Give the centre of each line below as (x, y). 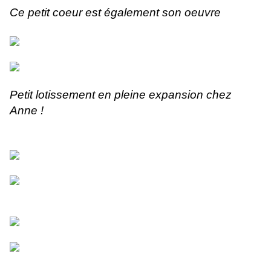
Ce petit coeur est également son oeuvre (115, 13)
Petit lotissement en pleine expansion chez (121, 95)
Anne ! (27, 111)
